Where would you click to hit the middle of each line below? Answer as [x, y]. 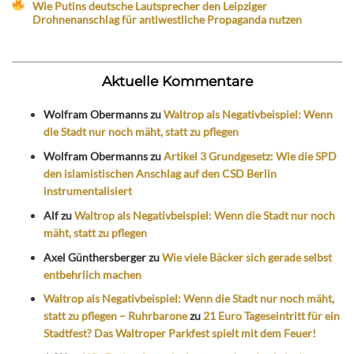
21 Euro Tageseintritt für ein [271, 316]
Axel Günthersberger [95, 257]
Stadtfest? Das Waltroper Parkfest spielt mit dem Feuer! [180, 333]
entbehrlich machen [92, 274]
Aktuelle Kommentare [177, 81]
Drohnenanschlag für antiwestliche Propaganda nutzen [168, 20]
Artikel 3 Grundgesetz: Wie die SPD [250, 156]
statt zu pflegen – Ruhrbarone [115, 316]
